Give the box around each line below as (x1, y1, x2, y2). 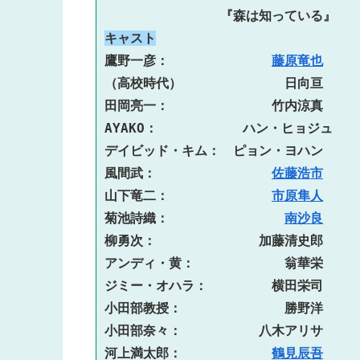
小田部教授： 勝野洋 (104, 300, 323, 316)
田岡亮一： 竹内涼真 (104, 97, 323, 113)
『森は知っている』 (104, 7, 336, 23)
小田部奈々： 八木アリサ (104, 322, 323, 338)
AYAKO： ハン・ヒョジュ (104, 120, 333, 136)
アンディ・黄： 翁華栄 (104, 255, 323, 271)
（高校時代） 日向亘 (104, 75, 323, 91)
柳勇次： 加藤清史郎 (104, 232, 323, 248)
